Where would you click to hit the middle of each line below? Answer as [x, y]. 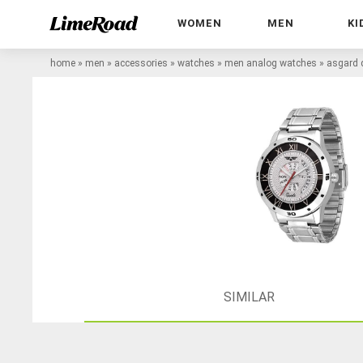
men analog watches [271, 63]
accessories [141, 63]
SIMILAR [249, 297]
